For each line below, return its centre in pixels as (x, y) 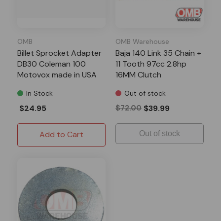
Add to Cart (61, 134)
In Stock (39, 93)
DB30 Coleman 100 (52, 64)
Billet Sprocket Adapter (59, 53)
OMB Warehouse (142, 41)
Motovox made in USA (57, 74)
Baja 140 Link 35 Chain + (158, 53)
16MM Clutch (138, 74)
